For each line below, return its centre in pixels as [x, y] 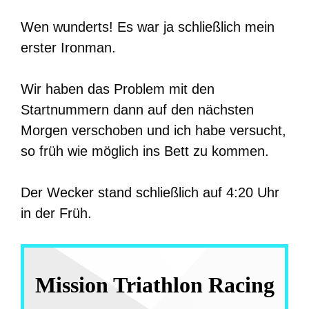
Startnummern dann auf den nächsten [137, 110]
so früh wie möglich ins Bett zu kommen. [145, 151]
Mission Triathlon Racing [154, 285]
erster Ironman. [68, 48]
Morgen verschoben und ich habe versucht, [153, 131]
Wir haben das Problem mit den [118, 89]
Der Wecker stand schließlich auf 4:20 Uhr [150, 193]
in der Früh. [56, 213]
